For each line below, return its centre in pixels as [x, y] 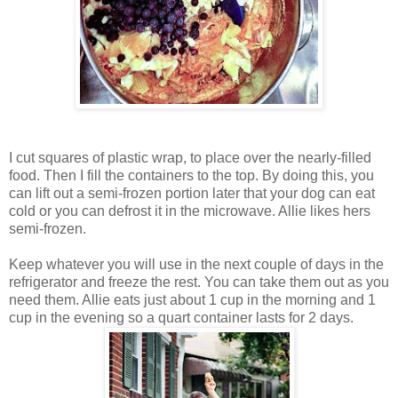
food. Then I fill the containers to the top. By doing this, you [191, 175]
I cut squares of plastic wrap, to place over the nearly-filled [190, 157]
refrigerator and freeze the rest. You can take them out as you [199, 282]
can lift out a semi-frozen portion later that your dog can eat [192, 193]
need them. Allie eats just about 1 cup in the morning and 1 [192, 299]
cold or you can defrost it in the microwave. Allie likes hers [190, 211]
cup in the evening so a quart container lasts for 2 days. [181, 317]
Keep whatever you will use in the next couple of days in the [196, 264]
